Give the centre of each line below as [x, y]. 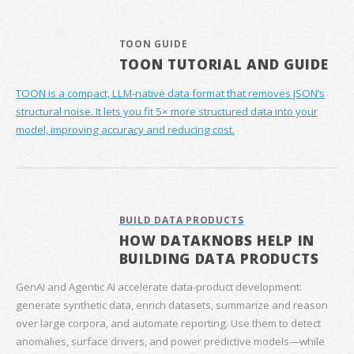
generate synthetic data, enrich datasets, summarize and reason [172, 305]
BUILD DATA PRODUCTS [181, 220]
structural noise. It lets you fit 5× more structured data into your [167, 111]
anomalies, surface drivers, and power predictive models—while [170, 341]
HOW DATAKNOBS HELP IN [217, 240]
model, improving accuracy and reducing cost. [125, 129]
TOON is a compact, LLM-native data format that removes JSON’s [170, 93]
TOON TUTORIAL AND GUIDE [224, 64]
